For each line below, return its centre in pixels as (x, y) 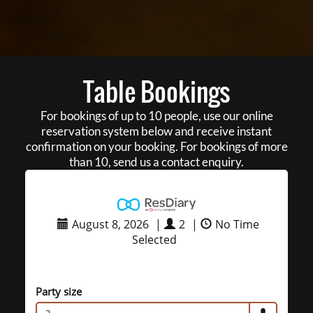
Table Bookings (156, 92)
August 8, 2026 (110, 225)
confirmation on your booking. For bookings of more (156, 147)
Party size (58, 292)
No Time (237, 225)
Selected (154, 240)
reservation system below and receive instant (156, 131)
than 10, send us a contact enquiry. (156, 162)
